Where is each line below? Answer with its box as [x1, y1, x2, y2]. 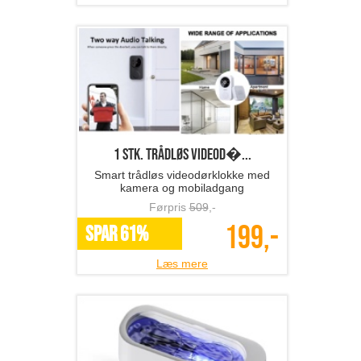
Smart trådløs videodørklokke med [94, 168, 270, 182]
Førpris [148, 201, 189, 214]
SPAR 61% [85, 222, 148, 248]
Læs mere [156, 257, 208, 271]
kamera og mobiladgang [120, 181, 244, 195]
